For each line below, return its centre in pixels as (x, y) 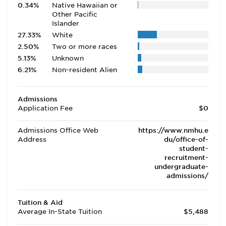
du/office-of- (186, 139)
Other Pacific (74, 14)
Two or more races (84, 47)
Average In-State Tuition (60, 212)
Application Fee (45, 108)
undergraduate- (181, 167)
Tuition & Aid (40, 203)
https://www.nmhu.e (173, 130)
